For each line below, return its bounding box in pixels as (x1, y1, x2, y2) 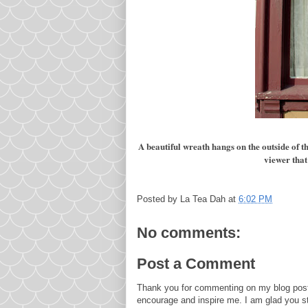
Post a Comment (137, 255, 255, 272)
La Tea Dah (180, 193, 225, 204)
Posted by (137, 193, 180, 204)
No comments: (137, 223, 241, 241)
